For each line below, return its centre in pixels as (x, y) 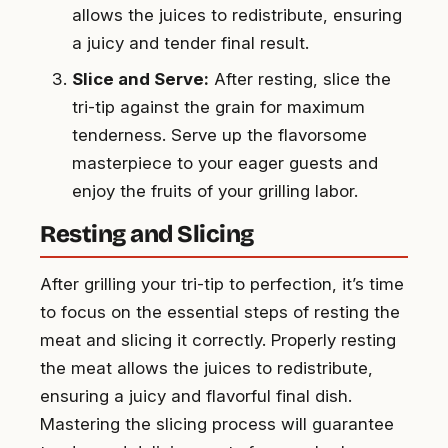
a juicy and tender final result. (190, 42)
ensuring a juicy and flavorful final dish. (196, 395)
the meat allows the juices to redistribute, (206, 367)
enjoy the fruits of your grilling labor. (215, 190)
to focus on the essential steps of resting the (220, 311)
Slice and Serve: (140, 78)
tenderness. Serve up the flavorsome (219, 134)
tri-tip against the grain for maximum (218, 106)
